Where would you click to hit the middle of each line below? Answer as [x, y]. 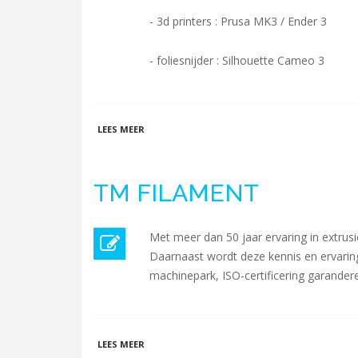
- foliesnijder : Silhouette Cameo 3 [237, 60]
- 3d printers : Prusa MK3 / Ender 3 [240, 21]
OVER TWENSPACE [186, 128]
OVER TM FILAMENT [190, 343]
